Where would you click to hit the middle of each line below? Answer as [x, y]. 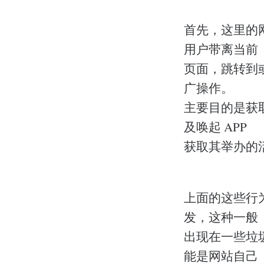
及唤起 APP [215, 127]
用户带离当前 [221, 49]
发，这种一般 [221, 217]
